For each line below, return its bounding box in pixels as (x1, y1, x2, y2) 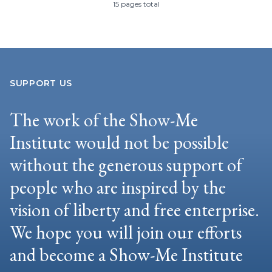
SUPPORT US (10, 77, 72, 89)
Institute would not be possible (10, 130, 229, 154)
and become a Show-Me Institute (10, 242, 243, 267)
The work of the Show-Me (10, 107, 198, 132)
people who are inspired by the (10, 175, 226, 199)
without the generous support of (10, 152, 242, 177)
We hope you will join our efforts (10, 220, 242, 244)
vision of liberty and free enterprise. (10, 197, 259, 222)
